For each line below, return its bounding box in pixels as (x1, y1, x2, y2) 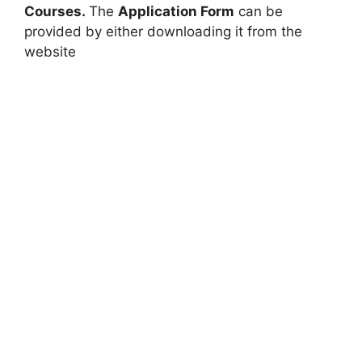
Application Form (118, 2, 234, 19)
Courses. (24, 2, 89, 19)
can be (234, 2, 283, 19)
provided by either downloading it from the (24, 23, 302, 40)
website (24, 43, 76, 60)
